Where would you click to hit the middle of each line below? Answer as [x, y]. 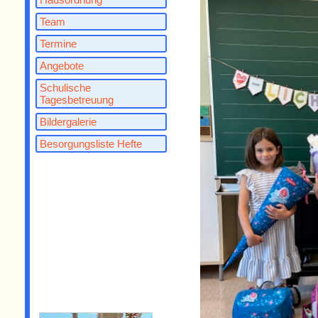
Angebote [62, 66]
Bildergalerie [68, 122]
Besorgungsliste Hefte [91, 144]
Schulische [65, 88]
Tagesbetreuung [77, 100]
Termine [58, 44]
